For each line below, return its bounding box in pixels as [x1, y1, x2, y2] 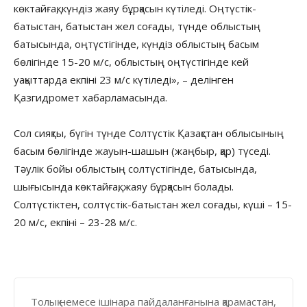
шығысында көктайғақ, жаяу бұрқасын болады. [14, 179, 234, 193]
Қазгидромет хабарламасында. [14, 90, 167, 104]
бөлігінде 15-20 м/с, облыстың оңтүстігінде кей [14, 54, 249, 69]
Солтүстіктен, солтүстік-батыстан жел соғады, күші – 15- [14, 197, 292, 211]
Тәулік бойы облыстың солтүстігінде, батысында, [14, 161, 257, 175]
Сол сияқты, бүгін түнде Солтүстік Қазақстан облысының [14, 125, 284, 140]
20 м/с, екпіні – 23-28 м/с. [14, 214, 137, 229]
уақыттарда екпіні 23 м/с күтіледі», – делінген [14, 72, 234, 86]
